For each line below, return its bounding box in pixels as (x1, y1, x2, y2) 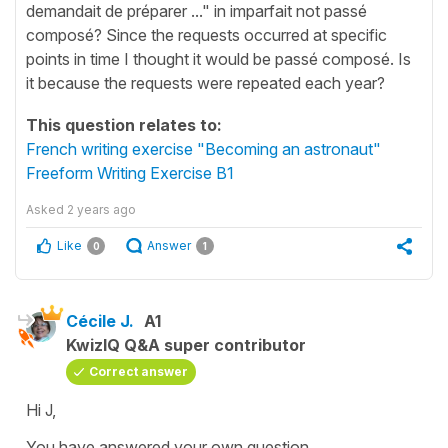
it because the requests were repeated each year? (26, 72, 385, 93)
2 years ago (67, 201, 136, 217)
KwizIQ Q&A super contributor (66, 334, 306, 355)
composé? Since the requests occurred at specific (26, 24, 387, 45)
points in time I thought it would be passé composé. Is (26, 48, 411, 69)
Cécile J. (66, 310, 134, 331)
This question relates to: (26, 114, 222, 135)
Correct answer (89, 363, 188, 379)
